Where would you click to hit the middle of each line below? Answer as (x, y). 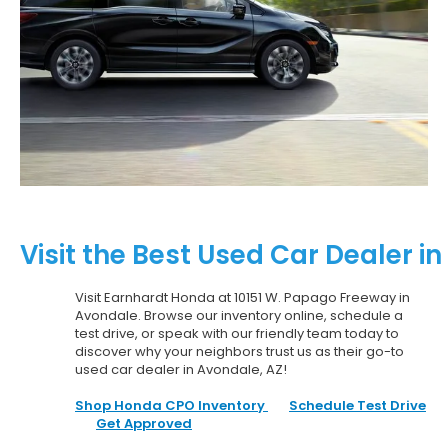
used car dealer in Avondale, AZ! (181, 369)
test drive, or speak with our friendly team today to (237, 333)
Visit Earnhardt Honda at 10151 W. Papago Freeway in (242, 297)
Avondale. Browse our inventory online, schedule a (239, 315)
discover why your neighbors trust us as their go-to (239, 351)
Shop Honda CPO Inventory (171, 405)
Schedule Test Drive (357, 405)
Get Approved (144, 423)
